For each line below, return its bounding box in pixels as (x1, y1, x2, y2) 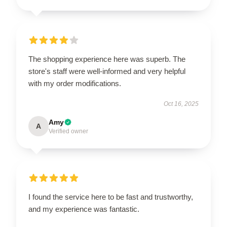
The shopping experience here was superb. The (28, 55, 185, 63)
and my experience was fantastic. (28, 205, 139, 213)
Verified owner (49, 128, 88, 135)
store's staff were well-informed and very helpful (28, 67, 185, 75)
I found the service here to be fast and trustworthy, (28, 193, 193, 201)
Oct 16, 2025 (164, 100, 199, 107)
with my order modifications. (28, 79, 121, 88)
